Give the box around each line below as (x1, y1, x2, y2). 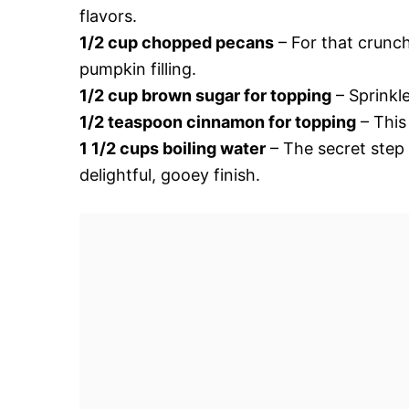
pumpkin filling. (79, 58, 196, 79)
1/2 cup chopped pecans (79, 32, 274, 52)
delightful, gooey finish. (79, 164, 260, 184)
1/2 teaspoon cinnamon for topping (79, 111, 356, 131)
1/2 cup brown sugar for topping (79, 85, 331, 105)
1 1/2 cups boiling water (79, 138, 266, 158)
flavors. (79, 5, 137, 26)
